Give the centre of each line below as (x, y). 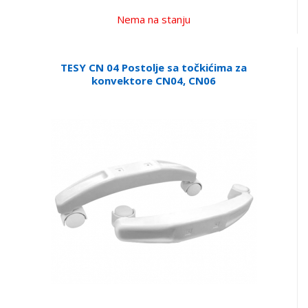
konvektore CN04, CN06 (154, 81)
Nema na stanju (154, 20)
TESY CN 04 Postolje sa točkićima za (154, 68)
